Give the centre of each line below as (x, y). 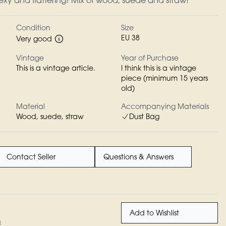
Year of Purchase (150, 59)
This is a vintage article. (56, 69)
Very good (34, 40)
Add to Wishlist (154, 214)
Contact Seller (31, 158)
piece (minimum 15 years (164, 79)
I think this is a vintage (159, 69)
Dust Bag (144, 118)
